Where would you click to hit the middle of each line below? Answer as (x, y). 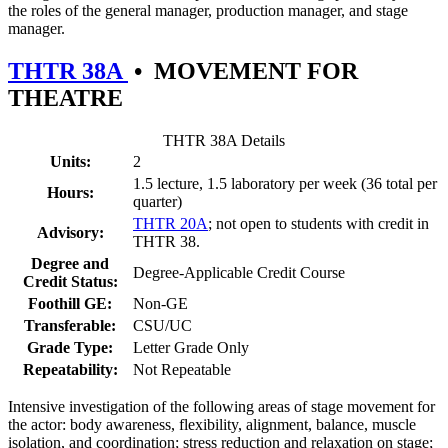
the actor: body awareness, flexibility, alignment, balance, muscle (212, 424)
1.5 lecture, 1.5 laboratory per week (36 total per (285, 183)
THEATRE (65, 97)
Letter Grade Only (191, 347)
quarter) (157, 201)
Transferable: (70, 325)
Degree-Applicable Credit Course (239, 272)
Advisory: (70, 232)
